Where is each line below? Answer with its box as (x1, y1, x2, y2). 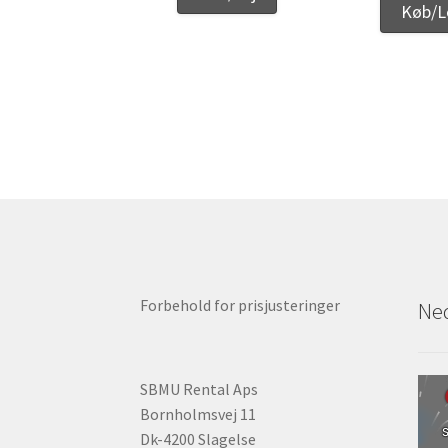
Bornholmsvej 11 (140, 404, 257, 425)
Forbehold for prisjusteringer (140, 294, 341, 315)
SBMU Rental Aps (140, 379, 259, 400)
